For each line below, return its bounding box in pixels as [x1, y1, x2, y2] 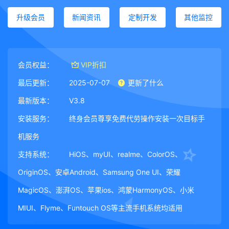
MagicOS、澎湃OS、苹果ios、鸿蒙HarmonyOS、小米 [18, 186, 194, 194]
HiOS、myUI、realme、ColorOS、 [69, 150, 182, 158]
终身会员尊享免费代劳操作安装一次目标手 [69, 114, 205, 123]
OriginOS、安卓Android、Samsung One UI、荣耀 [18, 168, 180, 176]
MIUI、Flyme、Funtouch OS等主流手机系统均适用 [18, 203, 182, 212]
